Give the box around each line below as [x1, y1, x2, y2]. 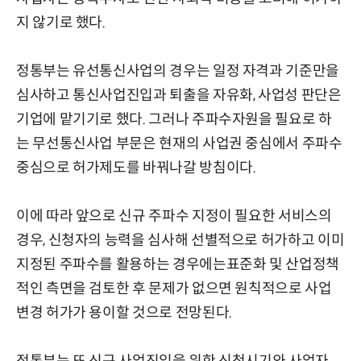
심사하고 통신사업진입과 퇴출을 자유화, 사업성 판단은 [16, 86, 342, 105]
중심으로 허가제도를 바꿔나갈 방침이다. [16, 159, 256, 177]
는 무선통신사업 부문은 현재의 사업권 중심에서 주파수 [16, 135, 342, 153]
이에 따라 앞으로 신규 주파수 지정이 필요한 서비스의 [16, 207, 332, 226]
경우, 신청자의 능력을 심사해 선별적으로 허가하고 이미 [16, 231, 345, 250]
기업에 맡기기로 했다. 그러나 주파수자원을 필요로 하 [16, 110, 332, 129]
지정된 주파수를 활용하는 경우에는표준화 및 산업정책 [16, 255, 339, 274]
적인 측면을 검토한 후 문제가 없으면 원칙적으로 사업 [16, 280, 332, 298]
